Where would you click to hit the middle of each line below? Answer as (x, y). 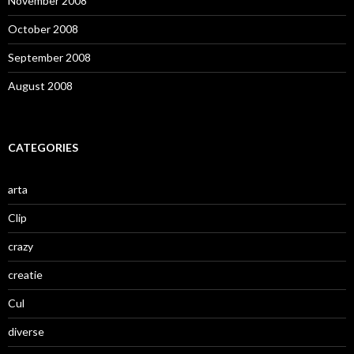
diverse (26, 332)
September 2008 (49, 58)
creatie (25, 275)
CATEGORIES (43, 148)
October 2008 (43, 29)
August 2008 (40, 86)
